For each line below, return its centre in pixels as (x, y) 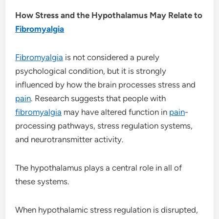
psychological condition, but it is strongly (91, 71)
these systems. (43, 181)
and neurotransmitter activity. (70, 139)
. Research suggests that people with (99, 98)
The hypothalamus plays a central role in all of (99, 167)
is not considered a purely (111, 57)
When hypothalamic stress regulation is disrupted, (107, 209)
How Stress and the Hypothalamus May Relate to (109, 15)
